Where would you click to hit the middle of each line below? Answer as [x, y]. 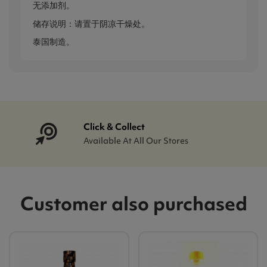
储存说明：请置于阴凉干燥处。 [91, 24]
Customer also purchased [133, 204]
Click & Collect [114, 127]
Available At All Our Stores [136, 141]
